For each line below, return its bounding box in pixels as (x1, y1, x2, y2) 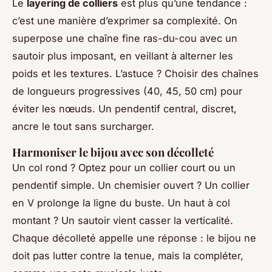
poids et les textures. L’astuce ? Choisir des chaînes (12, 67, 259, 80)
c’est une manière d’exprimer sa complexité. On (12, 14, 237, 27)
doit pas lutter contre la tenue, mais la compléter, (12, 249, 243, 262)
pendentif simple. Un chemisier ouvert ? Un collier (12, 178, 250, 191)
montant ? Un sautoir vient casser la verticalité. (12, 214, 233, 226)
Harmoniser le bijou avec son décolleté (12, 144, 214, 160)
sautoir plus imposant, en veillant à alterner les (12, 49, 233, 62)
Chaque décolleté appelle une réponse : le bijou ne (12, 231, 256, 244)
